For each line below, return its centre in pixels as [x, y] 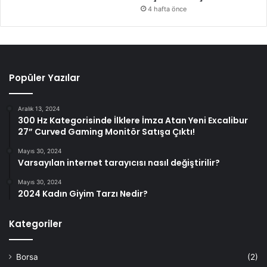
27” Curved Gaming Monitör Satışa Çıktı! [106, 132]
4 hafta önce [167, 9]
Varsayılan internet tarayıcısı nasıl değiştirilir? [119, 163]
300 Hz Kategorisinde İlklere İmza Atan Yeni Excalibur [133, 121]
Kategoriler [35, 224]
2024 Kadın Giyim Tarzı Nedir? [83, 194]
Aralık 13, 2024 [39, 109]
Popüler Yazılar [44, 78]
